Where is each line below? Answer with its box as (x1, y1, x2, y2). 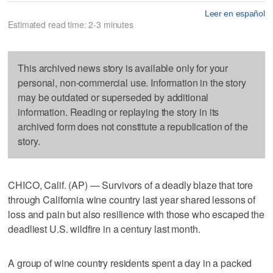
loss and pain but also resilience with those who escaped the (8, 207, 264, 221)
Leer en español (204, 8, 265, 18)
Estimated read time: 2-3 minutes (8, 18, 133, 30)
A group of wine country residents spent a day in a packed (8, 255, 252, 270)
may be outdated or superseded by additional (18, 90, 209, 104)
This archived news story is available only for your (18, 60, 229, 75)
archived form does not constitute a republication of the (18, 119, 248, 133)
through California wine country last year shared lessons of (8, 192, 256, 207)
